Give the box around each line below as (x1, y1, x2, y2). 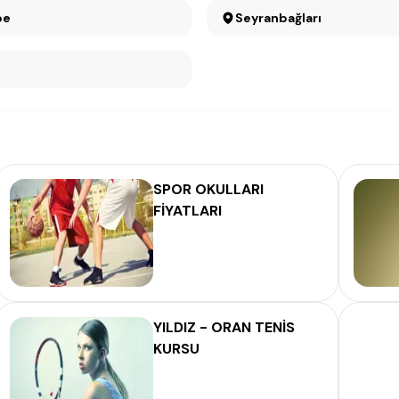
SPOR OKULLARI (153, 180, 264, 199)
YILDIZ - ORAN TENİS (153, 318, 295, 338)
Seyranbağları (235, 10, 322, 27)
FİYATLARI (153, 201, 222, 221)
